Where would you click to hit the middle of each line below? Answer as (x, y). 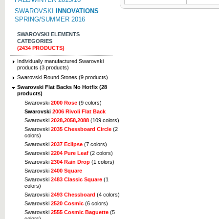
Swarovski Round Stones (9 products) (63, 77)
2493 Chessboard (73, 195)
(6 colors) (96, 204)
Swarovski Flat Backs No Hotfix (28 (62, 87)
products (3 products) (43, 67)
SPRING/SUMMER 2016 (50, 19)
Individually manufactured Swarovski (60, 61)
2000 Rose (64, 103)
